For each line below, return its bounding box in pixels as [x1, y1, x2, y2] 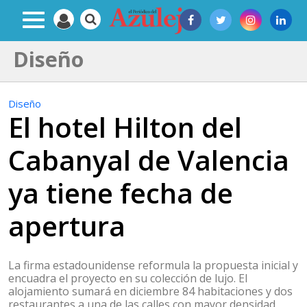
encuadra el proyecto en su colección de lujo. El [8, 271, 247, 286]
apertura [8, 207, 125, 245]
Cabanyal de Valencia [8, 141, 289, 179]
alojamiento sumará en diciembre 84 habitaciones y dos [8, 284, 293, 299]
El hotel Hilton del [8, 108, 242, 146]
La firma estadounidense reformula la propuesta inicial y [8, 258, 298, 273]
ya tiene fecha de [8, 174, 233, 212]
